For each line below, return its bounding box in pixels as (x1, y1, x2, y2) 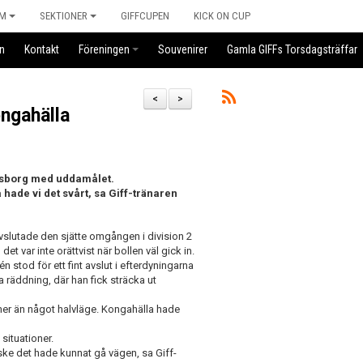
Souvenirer (158, 43, 207, 56)
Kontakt (24, 43, 59, 56)
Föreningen (79, 43, 130, 56)
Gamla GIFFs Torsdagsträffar (227, 43, 357, 56)
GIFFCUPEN (121, 10, 169, 22)
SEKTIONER (40, 10, 88, 22)
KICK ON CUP (194, 10, 250, 22)
